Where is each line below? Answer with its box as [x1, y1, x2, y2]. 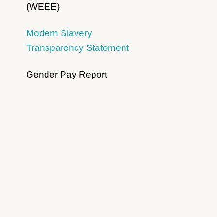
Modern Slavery [26, 28, 92, 39]
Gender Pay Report [26, 69, 107, 80]
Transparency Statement [26, 43, 129, 53]
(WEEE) [26, 1, 60, 12]
